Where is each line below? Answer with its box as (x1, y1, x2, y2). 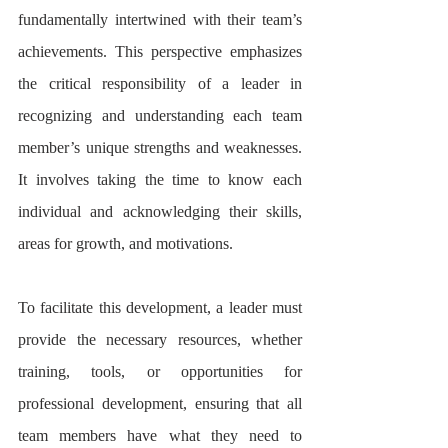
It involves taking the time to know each (18, 170, 302, 188)
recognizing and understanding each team (18, 106, 302, 124)
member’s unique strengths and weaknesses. (18, 138, 302, 156)
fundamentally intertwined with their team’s (18, 10, 302, 28)
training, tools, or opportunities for (18, 362, 302, 380)
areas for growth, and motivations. (18, 234, 233, 252)
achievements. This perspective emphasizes (18, 42, 302, 60)
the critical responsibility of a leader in (18, 74, 302, 92)
